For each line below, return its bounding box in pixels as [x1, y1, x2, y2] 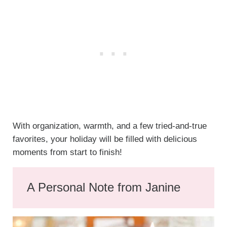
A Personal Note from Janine [27, 180, 181, 195]
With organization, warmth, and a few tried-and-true [12, 121, 207, 131]
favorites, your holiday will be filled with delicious [12, 134, 197, 144]
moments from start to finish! [12, 147, 122, 157]
